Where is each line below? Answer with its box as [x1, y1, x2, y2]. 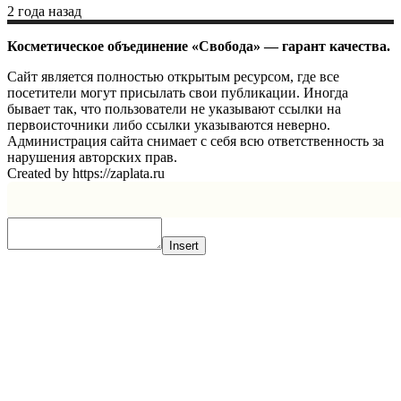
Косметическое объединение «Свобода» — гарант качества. [7, 38, 390, 55]
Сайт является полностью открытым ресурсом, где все [7, 69, 339, 85]
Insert [169, 239, 199, 253]
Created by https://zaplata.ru [7, 166, 165, 182]
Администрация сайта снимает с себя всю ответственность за [7, 133, 384, 149]
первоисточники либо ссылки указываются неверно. [7, 117, 330, 133]
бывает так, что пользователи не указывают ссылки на [7, 101, 341, 117]
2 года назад [7, 4, 81, 20]
